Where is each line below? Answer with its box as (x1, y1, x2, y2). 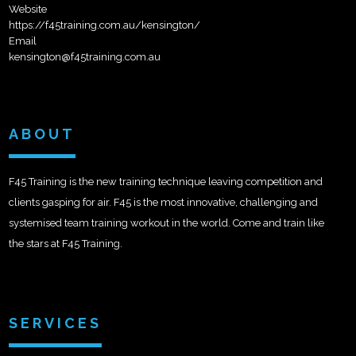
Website (9, 2, 47, 15)
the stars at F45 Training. (9, 237, 122, 250)
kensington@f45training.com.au (9, 50, 161, 63)
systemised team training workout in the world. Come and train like (9, 216, 324, 229)
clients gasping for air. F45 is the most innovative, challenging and (9, 195, 318, 208)
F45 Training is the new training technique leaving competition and (9, 175, 323, 188)
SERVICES (9, 314, 102, 331)
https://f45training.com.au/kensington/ (9, 18, 200, 31)
